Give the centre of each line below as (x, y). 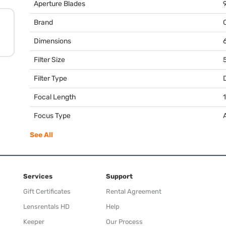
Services (38, 177)
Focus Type (52, 116)
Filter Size (49, 60)
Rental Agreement (134, 192)
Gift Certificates (47, 192)
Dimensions (52, 41)
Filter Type (50, 79)
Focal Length (55, 97)
